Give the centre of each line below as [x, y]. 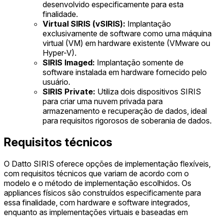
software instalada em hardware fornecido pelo [125, 72]
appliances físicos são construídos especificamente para [102, 193]
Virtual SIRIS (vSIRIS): [84, 23]
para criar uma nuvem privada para [103, 101]
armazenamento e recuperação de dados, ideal [125, 111]
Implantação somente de [139, 62]
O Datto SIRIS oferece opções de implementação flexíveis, [107, 163]
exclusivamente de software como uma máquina [127, 33]
